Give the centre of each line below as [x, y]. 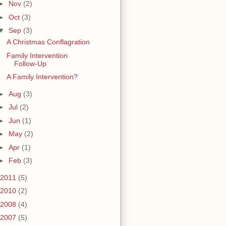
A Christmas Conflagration [48, 42]
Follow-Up [30, 63]
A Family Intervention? [42, 77]
